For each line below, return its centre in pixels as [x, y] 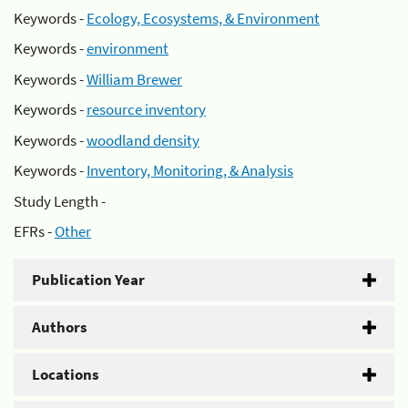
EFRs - [34, 231]
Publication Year [88, 280]
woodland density [143, 140]
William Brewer [134, 79]
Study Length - [60, 201]
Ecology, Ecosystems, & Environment [203, 18]
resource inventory [146, 109]
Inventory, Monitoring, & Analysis [190, 170]
